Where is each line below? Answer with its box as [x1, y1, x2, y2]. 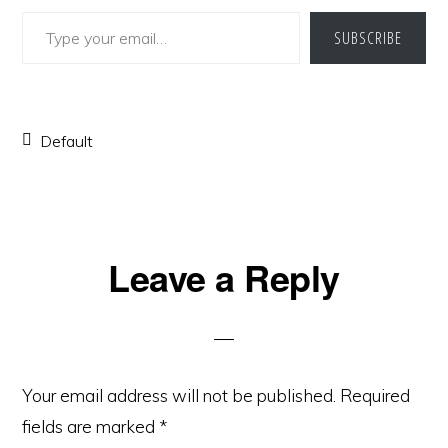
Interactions [21, 287, 178, 330]
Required [340, 385, 411, 406]
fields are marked [22, 416, 160, 437]
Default [40, 131, 94, 151]
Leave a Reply [108, 251, 340, 303]
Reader [21, 251, 122, 294]
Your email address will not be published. [22, 385, 337, 406]
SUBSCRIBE [333, 27, 402, 49]
